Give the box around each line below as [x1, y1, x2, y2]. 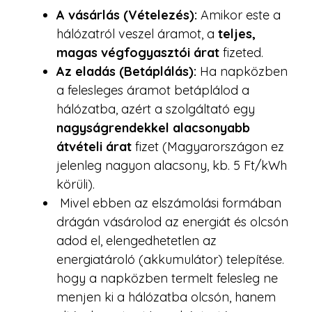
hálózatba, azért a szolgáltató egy [56, 100, 255, 117]
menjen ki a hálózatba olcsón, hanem [56, 288, 276, 305]
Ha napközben [196, 63, 288, 79]
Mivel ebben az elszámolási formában [56, 194, 281, 211]
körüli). [56, 175, 95, 192]
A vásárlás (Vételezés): [56, 6, 197, 23]
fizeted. [219, 44, 263, 61]
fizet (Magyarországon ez [132, 138, 284, 155]
